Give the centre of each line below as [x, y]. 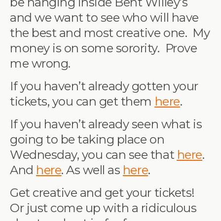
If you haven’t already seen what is [106, 124]
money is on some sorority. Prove [104, 48]
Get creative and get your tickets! [102, 193]
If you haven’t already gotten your [104, 86]
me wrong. [40, 63]
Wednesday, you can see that [93, 155]
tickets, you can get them [82, 101]
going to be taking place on [87, 139]
